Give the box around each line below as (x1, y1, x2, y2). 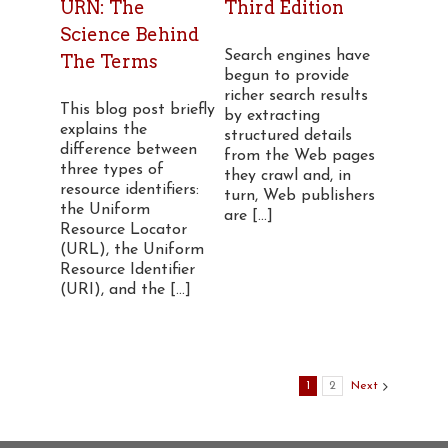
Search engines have (223, 48, 370, 64)
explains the (60, 122, 147, 138)
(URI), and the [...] (60, 282, 191, 298)
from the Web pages (223, 148, 375, 164)
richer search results (223, 88, 368, 104)
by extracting (223, 108, 320, 124)
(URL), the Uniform (60, 242, 204, 258)
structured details (223, 128, 352, 144)
